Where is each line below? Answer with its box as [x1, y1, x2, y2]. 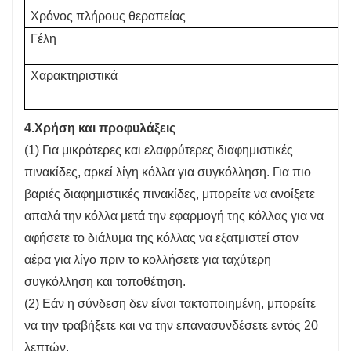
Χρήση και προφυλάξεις [34, 121, 175, 135]
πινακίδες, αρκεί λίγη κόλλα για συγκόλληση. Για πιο [24, 165, 311, 179]
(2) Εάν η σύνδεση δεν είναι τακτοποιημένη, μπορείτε [24, 296, 316, 310]
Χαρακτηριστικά [31, 68, 118, 82]
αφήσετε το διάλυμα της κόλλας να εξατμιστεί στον [24, 230, 299, 244]
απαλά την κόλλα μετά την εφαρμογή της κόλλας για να [24, 208, 324, 223]
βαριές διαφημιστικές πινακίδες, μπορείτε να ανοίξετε [24, 186, 315, 201]
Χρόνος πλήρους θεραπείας [31, 9, 186, 23]
